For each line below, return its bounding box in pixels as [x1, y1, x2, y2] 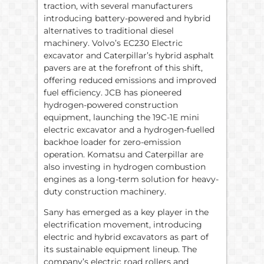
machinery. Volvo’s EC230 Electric [44, 37, 183, 48]
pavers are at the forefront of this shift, [44, 62, 203, 73]
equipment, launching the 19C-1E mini [44, 111, 199, 123]
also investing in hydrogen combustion [44, 161, 206, 172]
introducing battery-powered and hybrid [44, 12, 210, 24]
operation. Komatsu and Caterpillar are [44, 148, 203, 160]
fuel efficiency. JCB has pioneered [44, 87, 181, 98]
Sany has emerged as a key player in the [44, 207, 209, 218]
